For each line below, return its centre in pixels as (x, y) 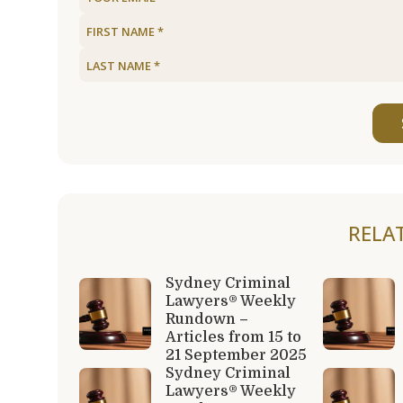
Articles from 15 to (233, 337)
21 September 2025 (236, 355)
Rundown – (207, 319)
